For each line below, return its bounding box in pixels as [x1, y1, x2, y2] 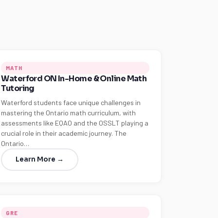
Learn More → [16, 155, 64, 163]
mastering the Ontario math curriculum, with [1, 109, 136, 117]
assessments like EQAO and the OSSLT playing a [1, 119, 149, 127]
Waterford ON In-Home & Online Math [1, 73, 147, 84]
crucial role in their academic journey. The [1, 129, 127, 137]
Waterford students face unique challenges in [1, 98, 141, 107]
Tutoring [1, 83, 35, 93]
